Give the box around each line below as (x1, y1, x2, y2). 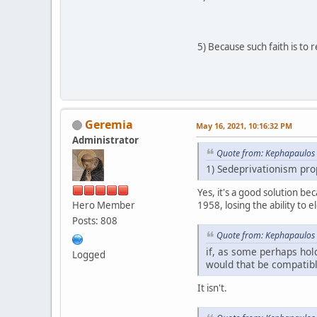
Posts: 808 (72, 214, 117, 227)
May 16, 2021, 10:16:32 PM (196, 120, 292, 131)
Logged (72, 248, 105, 261)
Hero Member (72, 198, 135, 212)
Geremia (85, 116, 133, 132)
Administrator (72, 133, 139, 146)
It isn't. (197, 282, 227, 295)
